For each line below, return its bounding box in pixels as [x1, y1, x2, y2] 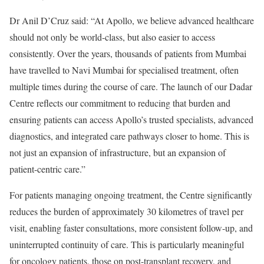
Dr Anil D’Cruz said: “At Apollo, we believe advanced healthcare [9, 14, 254, 27]
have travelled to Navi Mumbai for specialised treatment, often [9, 63, 239, 76]
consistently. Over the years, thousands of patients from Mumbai [9, 47, 246, 60]
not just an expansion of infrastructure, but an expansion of [9, 146, 226, 159]
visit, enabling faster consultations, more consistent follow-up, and [9, 221, 253, 234]
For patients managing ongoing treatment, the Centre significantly [9, 188, 252, 201]
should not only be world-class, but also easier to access [9, 30, 215, 43]
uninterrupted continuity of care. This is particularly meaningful [9, 237, 244, 250]
